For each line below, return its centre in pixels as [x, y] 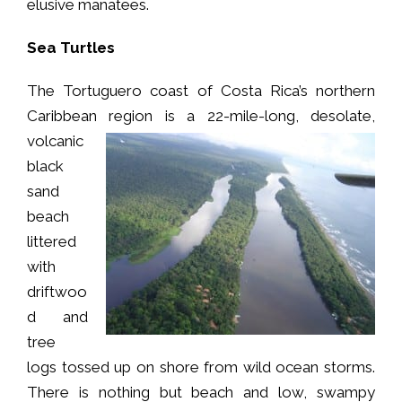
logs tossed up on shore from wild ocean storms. [201, 367]
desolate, [343, 115]
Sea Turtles [71, 47]
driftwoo [57, 291]
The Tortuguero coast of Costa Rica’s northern [201, 90]
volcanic [55, 140]
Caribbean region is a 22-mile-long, [169, 115]
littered [52, 241]
